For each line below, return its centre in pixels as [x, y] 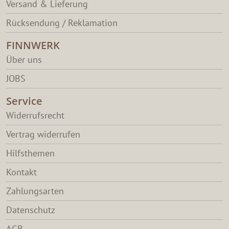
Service [24, 101]
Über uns [24, 59]
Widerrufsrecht [35, 115]
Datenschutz [31, 210]
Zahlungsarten [35, 191]
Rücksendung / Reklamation [62, 22]
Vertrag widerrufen [43, 134]
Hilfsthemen [30, 153]
